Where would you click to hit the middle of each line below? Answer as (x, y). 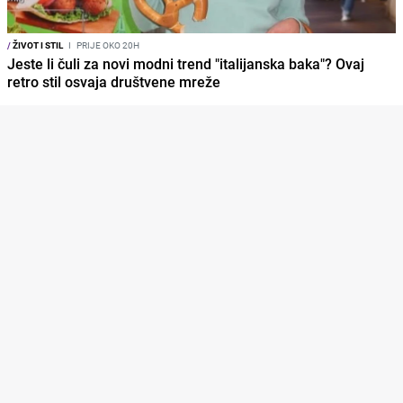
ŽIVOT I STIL (37, 45)
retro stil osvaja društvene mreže (114, 82)
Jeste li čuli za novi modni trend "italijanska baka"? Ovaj (186, 64)
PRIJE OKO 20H (107, 45)
